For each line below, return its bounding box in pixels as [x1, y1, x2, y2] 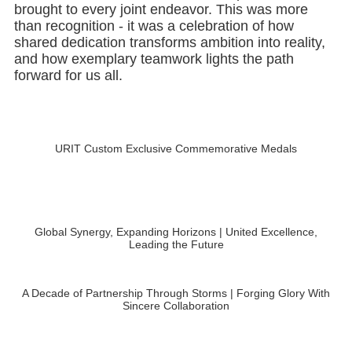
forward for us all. [13, 55, 123, 71]
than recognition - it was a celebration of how [13, 5, 294, 22]
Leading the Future [128, 225, 224, 239]
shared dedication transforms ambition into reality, [13, 22, 325, 38]
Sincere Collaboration [123, 287, 229, 300]
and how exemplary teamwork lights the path [13, 38, 294, 55]
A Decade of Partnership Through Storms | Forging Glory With [22, 274, 330, 288]
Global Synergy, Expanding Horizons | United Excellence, [35, 213, 317, 226]
